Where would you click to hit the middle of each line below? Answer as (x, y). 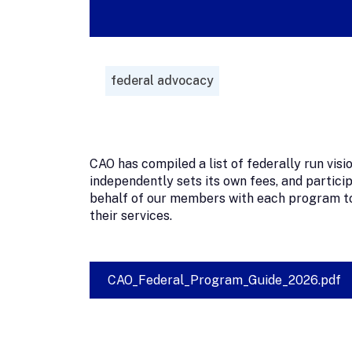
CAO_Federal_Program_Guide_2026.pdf (224, 280)
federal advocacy (162, 80)
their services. (131, 215)
